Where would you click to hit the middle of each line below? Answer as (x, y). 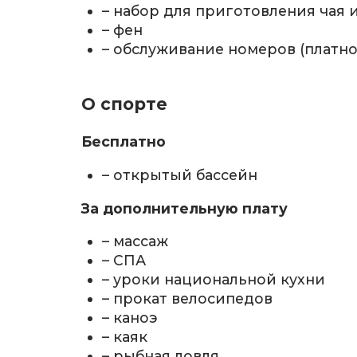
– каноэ (130, 318)
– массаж (135, 241)
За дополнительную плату (184, 208)
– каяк (125, 337)
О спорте (124, 104)
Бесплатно (124, 142)
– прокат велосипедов (188, 299)
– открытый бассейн (180, 175)
